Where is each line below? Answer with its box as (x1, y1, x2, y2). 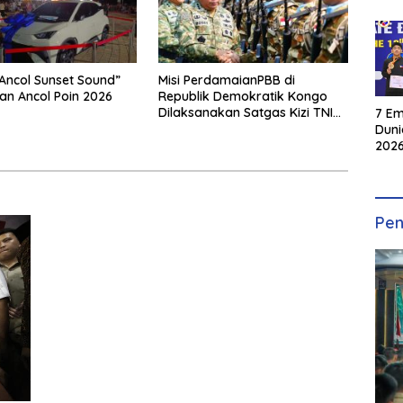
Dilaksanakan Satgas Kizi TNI (157, 104, 333, 121)
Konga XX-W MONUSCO (157, 121, 300, 138)
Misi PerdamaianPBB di (157, 72, 295, 89)
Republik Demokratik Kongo (157, 88, 327, 105)
